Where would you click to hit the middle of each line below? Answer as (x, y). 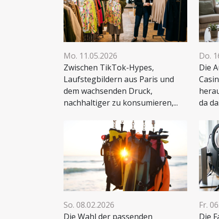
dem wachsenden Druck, (108, 91)
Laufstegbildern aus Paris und (119, 79)
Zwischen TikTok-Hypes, (109, 68)
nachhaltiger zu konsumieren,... (121, 103)
